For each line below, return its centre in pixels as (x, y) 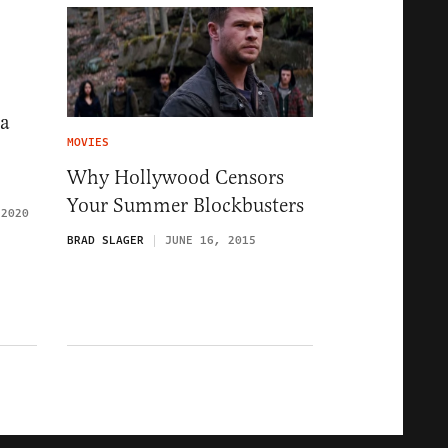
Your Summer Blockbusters (185, 206)
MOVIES (88, 143)
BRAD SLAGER (105, 241)
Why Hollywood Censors (175, 178)
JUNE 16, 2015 (210, 241)
